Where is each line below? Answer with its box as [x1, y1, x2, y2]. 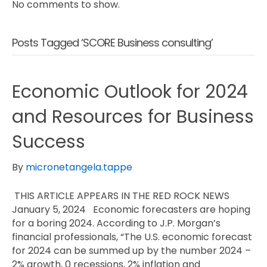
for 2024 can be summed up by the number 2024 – [12, 244, 251, 258]
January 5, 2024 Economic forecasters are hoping [12, 203, 250, 217]
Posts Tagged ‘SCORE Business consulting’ [12, 35, 213, 51]
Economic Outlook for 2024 [12, 79, 248, 105]
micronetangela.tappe [26, 160, 132, 175]
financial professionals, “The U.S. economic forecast [12, 230, 252, 244]
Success [12, 129, 85, 155]
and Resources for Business [12, 104, 254, 130]
